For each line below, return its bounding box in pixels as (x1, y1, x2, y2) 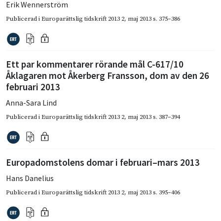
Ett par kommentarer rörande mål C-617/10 (6, 58, 184, 70)
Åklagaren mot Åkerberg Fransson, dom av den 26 (6, 69, 209, 81)
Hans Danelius (6, 173, 54, 183)
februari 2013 (6, 80, 60, 93)
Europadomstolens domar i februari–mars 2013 (6, 156, 200, 168)
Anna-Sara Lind (6, 97, 57, 108)
